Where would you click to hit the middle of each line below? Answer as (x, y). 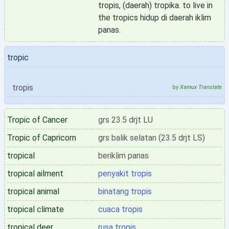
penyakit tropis (125, 174)
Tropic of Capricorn (42, 138)
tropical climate (36, 209)
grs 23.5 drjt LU (125, 120)
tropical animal (33, 191)
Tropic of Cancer (37, 120)
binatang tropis (125, 191)
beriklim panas (123, 156)
